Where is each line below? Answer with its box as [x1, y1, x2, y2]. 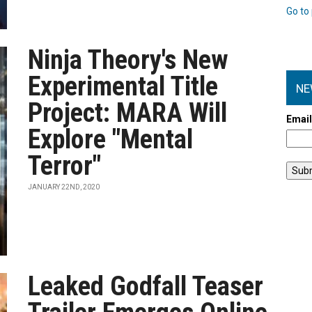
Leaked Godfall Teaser [28, 271, 264, 302]
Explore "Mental [28, 124, 194, 155]
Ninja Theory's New [28, 45, 229, 75]
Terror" [28, 150, 102, 181]
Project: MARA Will [28, 97, 228, 128]
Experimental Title [28, 71, 219, 102]
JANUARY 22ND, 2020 [28, 183, 100, 191]
